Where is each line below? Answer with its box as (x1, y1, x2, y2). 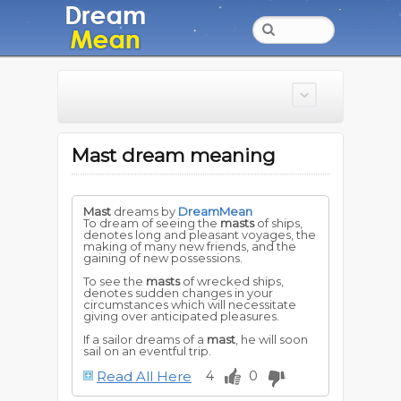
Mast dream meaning (72, 144, 276, 166)
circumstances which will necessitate (83, 297, 296, 311)
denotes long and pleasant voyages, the (83, 227, 316, 242)
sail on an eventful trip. (83, 344, 211, 358)
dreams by (111, 204, 178, 218)
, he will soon (235, 332, 308, 346)
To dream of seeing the (83, 216, 220, 230)
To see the (83, 274, 146, 288)
